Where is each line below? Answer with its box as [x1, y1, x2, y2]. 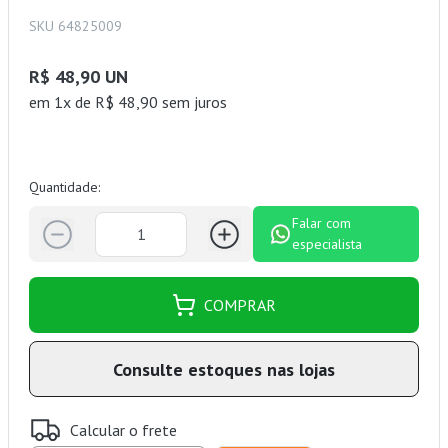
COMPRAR [204, 295, 276, 316]
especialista [292, 235, 363, 254]
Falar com [292, 214, 352, 233]
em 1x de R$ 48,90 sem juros [29, 92, 227, 113]
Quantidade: [29, 178, 100, 197]
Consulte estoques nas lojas [113, 357, 335, 381]
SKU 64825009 [29, 17, 122, 36]
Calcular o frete [70, 419, 177, 440]
